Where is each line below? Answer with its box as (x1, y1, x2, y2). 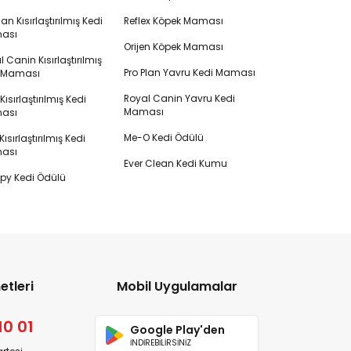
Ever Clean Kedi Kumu (123, 157, 227, 170)
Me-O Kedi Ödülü (123, 131, 204, 144)
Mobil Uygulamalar (116, 277, 237, 295)
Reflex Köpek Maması (123, 14, 223, 27)
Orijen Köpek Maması (123, 40, 223, 53)
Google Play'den (130, 321, 226, 338)
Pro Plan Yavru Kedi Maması (123, 66, 255, 79)
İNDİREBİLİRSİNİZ (130, 337, 192, 348)
